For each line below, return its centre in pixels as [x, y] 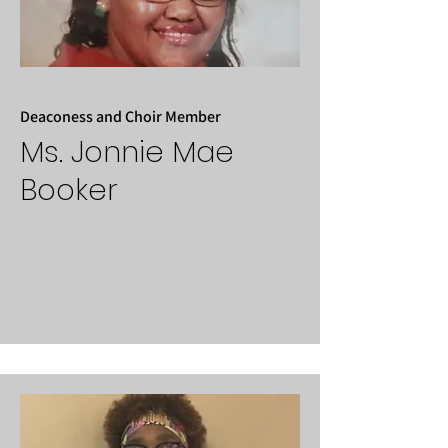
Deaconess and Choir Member [120, 116]
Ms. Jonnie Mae [127, 152]
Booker [69, 190]
